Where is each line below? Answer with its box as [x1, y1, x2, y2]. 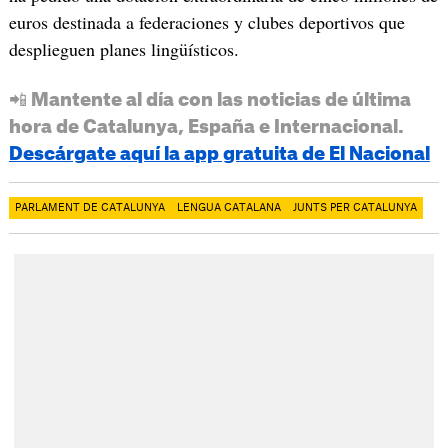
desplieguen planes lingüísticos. [8, 36, 245, 61]
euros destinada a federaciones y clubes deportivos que [8, 9, 405, 34]
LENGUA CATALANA [176, 202, 281, 213]
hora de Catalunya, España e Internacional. [8, 117, 404, 136]
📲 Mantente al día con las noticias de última [8, 90, 411, 109]
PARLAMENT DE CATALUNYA [14, 202, 165, 213]
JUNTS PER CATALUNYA [292, 202, 417, 213]
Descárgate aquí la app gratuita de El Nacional [8, 144, 430, 163]
